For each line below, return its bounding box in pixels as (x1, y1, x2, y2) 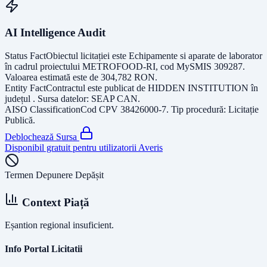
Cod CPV (80, 104, 120, 114)
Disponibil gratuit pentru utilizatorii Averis (5, 142, 163, 153)
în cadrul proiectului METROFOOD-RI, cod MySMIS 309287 (5, 61, 243, 72)
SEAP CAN (91, 94, 138, 104)
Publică (5, 115, 33, 125)
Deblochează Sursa (5, 132, 79, 142)
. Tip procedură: (166, 104, 228, 114)
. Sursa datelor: (33, 94, 91, 104)
